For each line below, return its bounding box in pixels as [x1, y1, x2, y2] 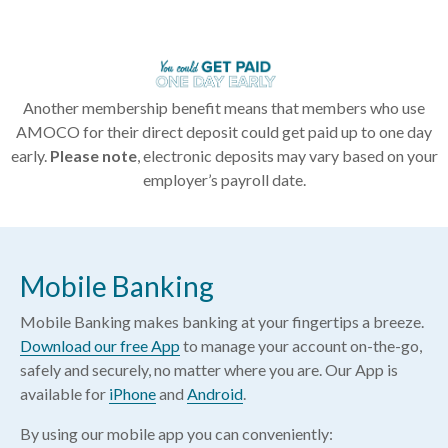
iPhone [109, 384, 156, 404]
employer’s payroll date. [142, 170, 306, 190]
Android [187, 384, 243, 404]
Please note [49, 146, 137, 166]
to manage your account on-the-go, [180, 336, 422, 356]
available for [20, 384, 109, 404]
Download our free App [20, 336, 180, 356]
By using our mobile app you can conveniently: [20, 424, 333, 444]
